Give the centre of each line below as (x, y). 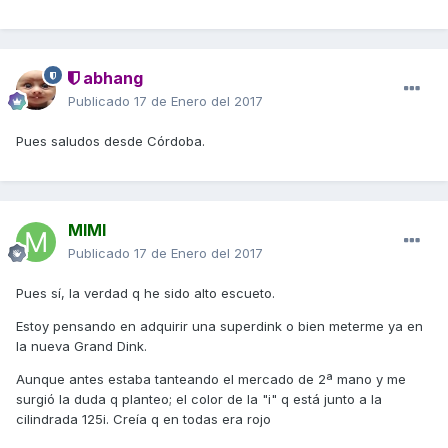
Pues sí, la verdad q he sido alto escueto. (145, 293)
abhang (111, 78)
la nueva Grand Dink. (81, 346)
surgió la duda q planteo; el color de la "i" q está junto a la (199, 399)
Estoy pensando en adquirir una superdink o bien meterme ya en (219, 326)
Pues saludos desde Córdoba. (110, 141)
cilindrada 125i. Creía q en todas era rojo (143, 419)
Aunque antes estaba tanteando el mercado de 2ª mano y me (211, 379)
